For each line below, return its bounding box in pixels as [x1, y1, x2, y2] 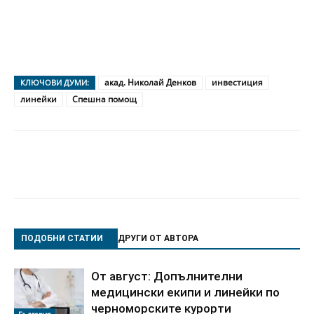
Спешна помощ [72, 93, 137, 105]
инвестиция [212, 76, 263, 88]
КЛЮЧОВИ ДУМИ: [20, 76, 89, 88]
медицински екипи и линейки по [91, 285, 280, 299]
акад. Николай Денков [104, 76, 196, 88]
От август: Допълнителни [91, 268, 243, 283]
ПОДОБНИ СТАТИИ [21, 233, 103, 243]
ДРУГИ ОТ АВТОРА [118, 233, 198, 243]
